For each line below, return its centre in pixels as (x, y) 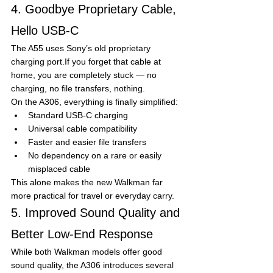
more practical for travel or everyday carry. (93, 195)
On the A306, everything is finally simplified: (94, 101)
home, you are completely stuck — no (85, 75)
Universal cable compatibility (83, 128)
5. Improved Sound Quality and (97, 212)
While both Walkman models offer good (88, 251)
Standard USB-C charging (78, 115)
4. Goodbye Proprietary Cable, (95, 9)
